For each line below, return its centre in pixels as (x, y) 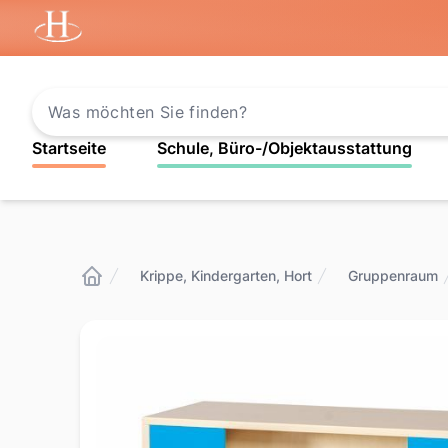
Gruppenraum (393, 275)
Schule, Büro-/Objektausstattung (284, 148)
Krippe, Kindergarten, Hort (226, 275)
